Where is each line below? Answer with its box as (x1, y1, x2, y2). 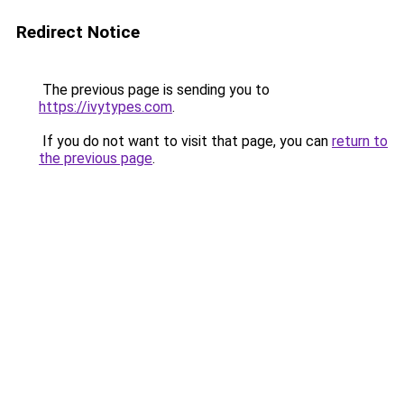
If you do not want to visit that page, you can (39, 133, 332, 150)
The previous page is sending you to (39, 81, 270, 98)
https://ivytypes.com (39, 98, 172, 115)
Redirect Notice (16, 22, 140, 42)
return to (332, 133, 388, 150)
